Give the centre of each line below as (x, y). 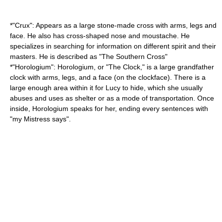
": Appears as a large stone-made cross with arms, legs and (123, 25)
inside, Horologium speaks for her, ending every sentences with (109, 109)
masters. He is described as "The (63, 56)
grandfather (196, 67)
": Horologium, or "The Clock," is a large (114, 67)
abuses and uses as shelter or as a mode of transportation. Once (112, 98)
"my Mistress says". (40, 119)
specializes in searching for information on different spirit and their (113, 46)
